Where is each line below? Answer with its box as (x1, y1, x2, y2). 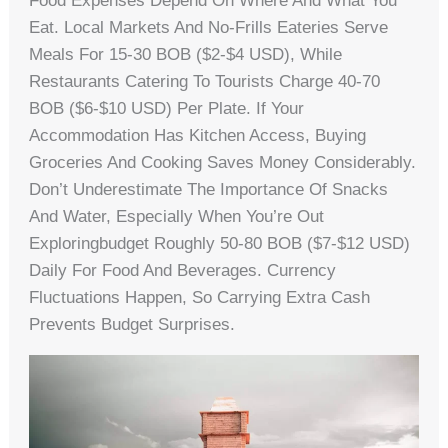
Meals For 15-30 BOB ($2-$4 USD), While (29, 45, 343, 65)
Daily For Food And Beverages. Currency (29, 261, 337, 281)
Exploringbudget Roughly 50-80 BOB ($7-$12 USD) (29, 234, 411, 254)
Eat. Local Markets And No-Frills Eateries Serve (29, 18, 389, 38)
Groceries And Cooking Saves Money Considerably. (29, 153, 417, 173)
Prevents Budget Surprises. (29, 315, 236, 335)
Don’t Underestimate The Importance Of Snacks (29, 180, 389, 200)
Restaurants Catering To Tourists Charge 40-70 (29, 72, 381, 92)
